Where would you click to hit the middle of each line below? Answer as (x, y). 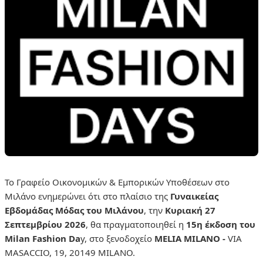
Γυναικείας (194, 196)
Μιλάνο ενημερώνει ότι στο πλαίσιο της (87, 196)
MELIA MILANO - (191, 238)
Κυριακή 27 (190, 210)
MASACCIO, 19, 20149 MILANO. (71, 252)
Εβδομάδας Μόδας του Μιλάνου (74, 210)
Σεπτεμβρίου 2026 (45, 224)
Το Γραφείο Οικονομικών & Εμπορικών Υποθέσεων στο (117, 182)
